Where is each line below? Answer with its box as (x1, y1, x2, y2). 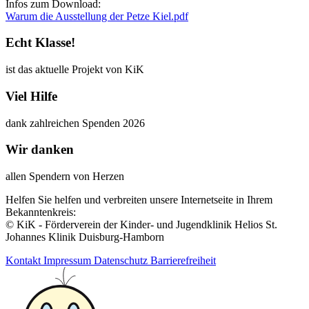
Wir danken (6, 142, 74, 157)
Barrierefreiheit (150, 254, 216, 266)
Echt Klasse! (6, 35, 75, 50)
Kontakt (6, 254, 43, 266)
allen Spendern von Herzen (6, 170, 124, 182)
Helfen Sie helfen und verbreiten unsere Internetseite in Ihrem (6, 193, 272, 206)
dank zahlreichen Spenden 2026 (6, 117, 145, 129)
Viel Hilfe (6, 88, 57, 103)
